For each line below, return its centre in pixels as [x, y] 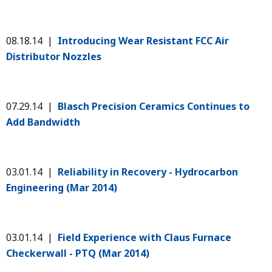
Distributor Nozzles [54, 56]
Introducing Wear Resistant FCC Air [143, 40]
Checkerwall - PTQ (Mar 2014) [79, 253]
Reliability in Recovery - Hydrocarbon [148, 172]
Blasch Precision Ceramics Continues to [154, 106]
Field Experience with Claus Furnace [143, 237]
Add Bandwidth [44, 122]
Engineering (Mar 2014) [63, 187]
